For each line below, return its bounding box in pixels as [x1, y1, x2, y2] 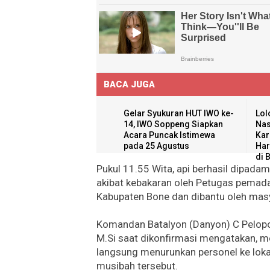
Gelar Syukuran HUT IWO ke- [124, 108, 234, 118]
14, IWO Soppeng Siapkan [124, 119, 223, 129]
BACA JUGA [104, 78, 155, 90]
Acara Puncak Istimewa [124, 130, 215, 140]
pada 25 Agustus [124, 140, 189, 151]
